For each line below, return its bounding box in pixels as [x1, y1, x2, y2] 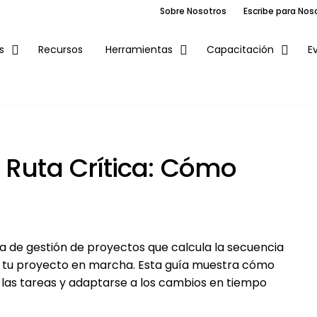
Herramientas [105, 44, 173, 55]
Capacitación [206, 44, 274, 55]
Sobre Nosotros [160, 6, 226, 16]
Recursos [38, 43, 83, 55]
